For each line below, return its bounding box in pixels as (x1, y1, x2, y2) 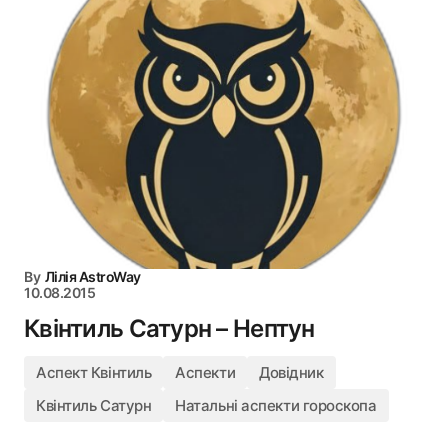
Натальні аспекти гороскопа (175, 396, 377, 415)
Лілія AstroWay (44, 268, 141, 285)
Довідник (259, 363, 324, 382)
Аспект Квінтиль (36, 363, 152, 382)
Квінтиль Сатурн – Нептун (24, 314, 315, 343)
